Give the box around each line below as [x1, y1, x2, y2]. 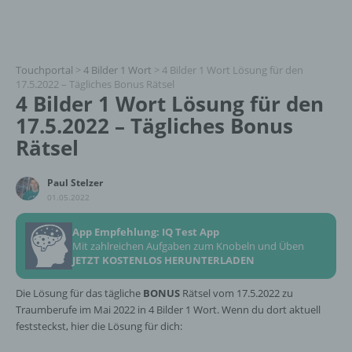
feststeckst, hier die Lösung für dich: [16, 319, 182, 333]
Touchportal [16, 63, 73, 77]
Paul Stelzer [47, 176, 103, 189]
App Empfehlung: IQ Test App [72, 225, 219, 239]
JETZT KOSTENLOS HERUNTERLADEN [72, 253, 255, 267]
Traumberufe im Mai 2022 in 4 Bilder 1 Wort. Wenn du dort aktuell [16, 302, 321, 317]
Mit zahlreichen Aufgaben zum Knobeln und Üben [72, 239, 304, 253]
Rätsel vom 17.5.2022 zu [180, 286, 293, 300]
